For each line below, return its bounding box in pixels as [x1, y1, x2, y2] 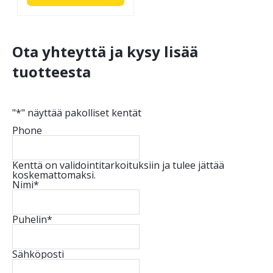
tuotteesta [12, 62, 91, 82]
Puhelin [12, 213, 47, 227]
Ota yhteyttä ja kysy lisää [12, 41, 198, 62]
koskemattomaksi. [12, 168, 96, 182]
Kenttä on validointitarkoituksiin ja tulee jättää [12, 158, 224, 172]
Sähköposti [12, 247, 64, 261]
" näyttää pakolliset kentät [21, 106, 141, 120]
